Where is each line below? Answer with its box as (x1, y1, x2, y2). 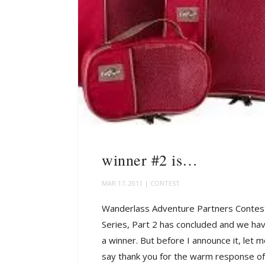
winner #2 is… (102, 149, 198, 170)
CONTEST (150, 178, 180, 188)
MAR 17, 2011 (102, 178, 143, 188)
